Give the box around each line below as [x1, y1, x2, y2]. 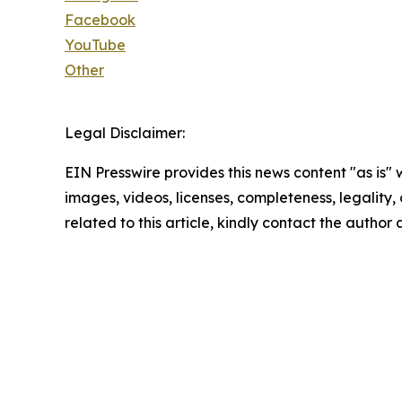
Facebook [65, 11, 135, 30]
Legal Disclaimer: [65, 124, 185, 143]
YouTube [65, 36, 126, 55]
